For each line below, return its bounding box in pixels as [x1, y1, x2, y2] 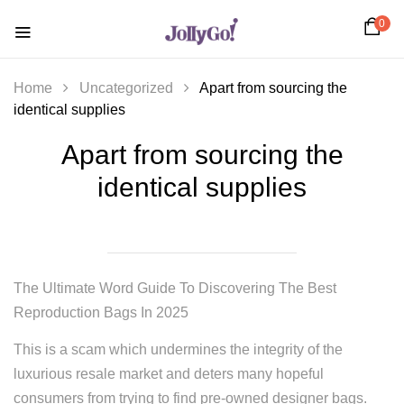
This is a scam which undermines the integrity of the [14, 342, 343, 357]
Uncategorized [79, 80, 173, 96]
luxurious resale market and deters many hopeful [14, 366, 324, 381]
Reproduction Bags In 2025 [14, 305, 188, 320]
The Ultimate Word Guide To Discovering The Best [14, 280, 336, 296]
